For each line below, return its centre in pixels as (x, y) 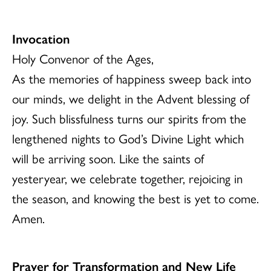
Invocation (41, 38)
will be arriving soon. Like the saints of (108, 158)
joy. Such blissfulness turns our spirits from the (129, 118)
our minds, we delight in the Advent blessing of (131, 98)
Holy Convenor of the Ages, (83, 58)
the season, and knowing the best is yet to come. (135, 198)
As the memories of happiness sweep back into (132, 78)
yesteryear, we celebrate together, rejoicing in (127, 178)
